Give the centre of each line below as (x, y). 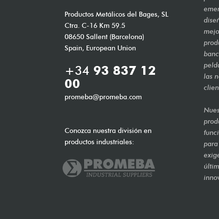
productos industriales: (99, 142)
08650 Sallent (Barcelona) (104, 37)
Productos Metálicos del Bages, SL (117, 15)
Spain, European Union (100, 48)
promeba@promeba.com (103, 97)
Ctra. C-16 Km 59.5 (95, 26)
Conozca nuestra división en (108, 131)
